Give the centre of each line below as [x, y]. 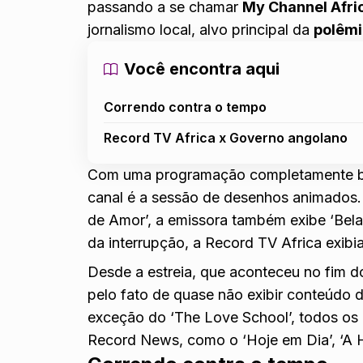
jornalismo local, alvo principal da [201, 29]
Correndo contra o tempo [186, 107]
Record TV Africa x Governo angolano [226, 137]
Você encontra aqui [202, 68]
